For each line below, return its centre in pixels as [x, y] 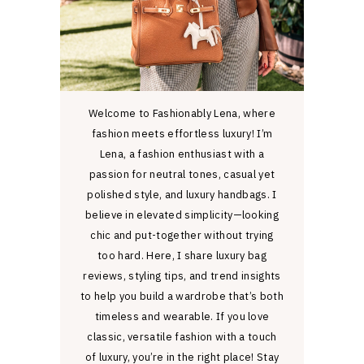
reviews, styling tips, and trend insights [182, 275]
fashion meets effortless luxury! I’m [182, 133]
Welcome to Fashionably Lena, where [182, 113]
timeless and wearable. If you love [182, 316]
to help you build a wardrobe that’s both [182, 296]
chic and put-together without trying [182, 235]
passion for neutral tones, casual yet [182, 174]
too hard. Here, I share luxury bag [182, 255]
